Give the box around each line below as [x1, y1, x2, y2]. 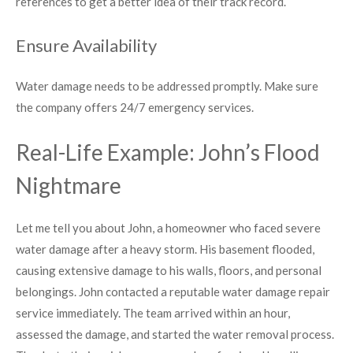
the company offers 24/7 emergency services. [16, 99, 254, 114]
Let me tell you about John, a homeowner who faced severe [16, 221, 321, 236]
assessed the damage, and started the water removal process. [16, 327, 334, 342]
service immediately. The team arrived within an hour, [16, 306, 290, 321]
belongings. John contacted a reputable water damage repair [16, 284, 330, 299]
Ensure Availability [16, 34, 157, 56]
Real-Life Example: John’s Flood [16, 139, 320, 166]
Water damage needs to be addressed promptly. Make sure [16, 78, 318, 93]
